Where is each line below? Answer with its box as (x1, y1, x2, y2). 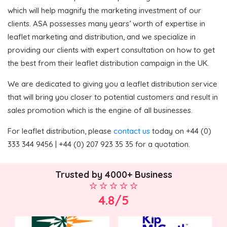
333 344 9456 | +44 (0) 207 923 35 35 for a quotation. (8, 139, 190, 149)
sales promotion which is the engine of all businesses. (8, 105, 193, 115)
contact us (113, 126, 150, 136)
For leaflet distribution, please (8, 126, 113, 136)
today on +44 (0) (150, 126, 211, 136)
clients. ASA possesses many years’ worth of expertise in (8, 18, 205, 28)
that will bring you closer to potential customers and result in (8, 92, 218, 102)
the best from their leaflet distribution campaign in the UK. (8, 58, 209, 68)
